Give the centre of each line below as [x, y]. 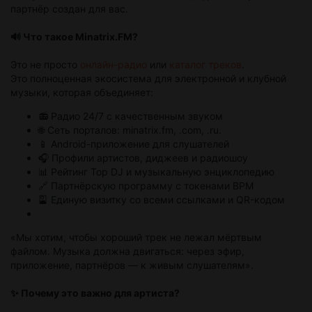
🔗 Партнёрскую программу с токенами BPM [146, 186]
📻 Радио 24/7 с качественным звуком [131, 116]
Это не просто [45, 65]
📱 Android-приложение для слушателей [134, 144]
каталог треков [205, 65]
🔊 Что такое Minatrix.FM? [74, 37]
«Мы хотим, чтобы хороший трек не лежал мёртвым [136, 237]
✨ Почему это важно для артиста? [95, 293]
